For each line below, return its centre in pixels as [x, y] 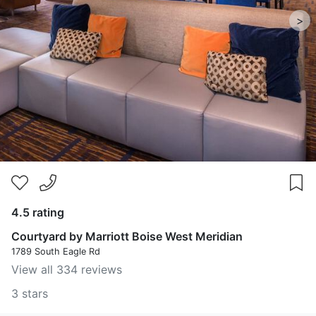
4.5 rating [38, 212]
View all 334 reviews [67, 269]
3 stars [30, 293]
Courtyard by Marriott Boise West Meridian [127, 236]
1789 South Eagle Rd [56, 251]
